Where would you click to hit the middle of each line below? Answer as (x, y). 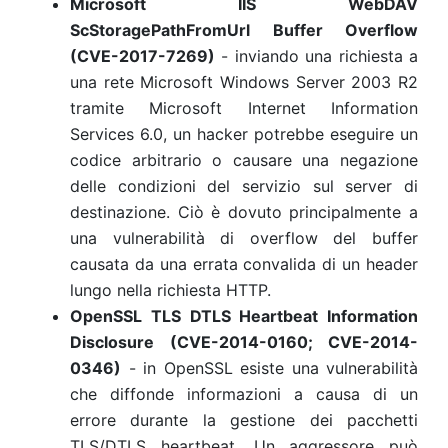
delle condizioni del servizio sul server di (244, 186)
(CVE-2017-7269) (142, 56)
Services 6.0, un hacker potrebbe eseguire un (244, 134)
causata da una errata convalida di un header (244, 264)
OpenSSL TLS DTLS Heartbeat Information (244, 316)
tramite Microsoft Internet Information (244, 108)
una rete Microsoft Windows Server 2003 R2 (244, 82)
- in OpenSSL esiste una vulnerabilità (269, 368)
